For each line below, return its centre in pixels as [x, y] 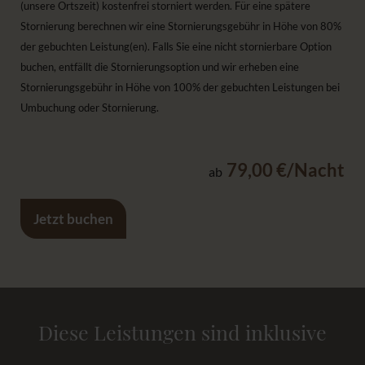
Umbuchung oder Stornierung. [90, 108]
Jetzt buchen [73, 219]
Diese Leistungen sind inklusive [182, 332]
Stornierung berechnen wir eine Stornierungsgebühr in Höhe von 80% [181, 26]
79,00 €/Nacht [286, 170]
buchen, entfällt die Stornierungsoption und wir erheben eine [160, 67]
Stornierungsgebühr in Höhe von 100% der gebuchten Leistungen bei [180, 87]
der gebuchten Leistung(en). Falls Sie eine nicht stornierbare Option [176, 46]
